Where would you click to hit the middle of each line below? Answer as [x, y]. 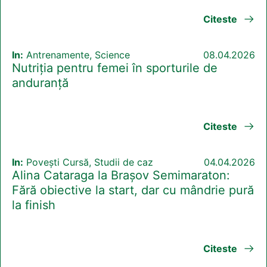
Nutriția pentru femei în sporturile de [115, 68]
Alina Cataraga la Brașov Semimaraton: [121, 176]
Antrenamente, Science [77, 55]
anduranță [40, 83]
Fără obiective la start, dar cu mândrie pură [133, 190]
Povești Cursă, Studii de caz [88, 162]
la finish [34, 205]
